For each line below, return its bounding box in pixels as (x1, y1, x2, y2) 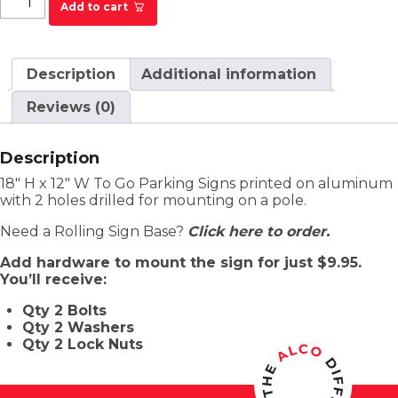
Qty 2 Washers (22, 319, 134, 337)
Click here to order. (187, 223, 330, 241)
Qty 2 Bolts (22, 302, 107, 320)
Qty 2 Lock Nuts (22, 336, 143, 354)
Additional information (141, 66, 316, 84)
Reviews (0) (27, 99, 115, 116)
